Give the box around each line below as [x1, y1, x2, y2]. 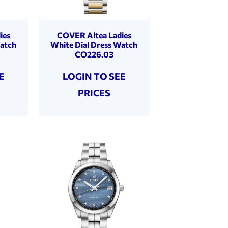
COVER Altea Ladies [56, 30, 131, 40]
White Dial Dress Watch [50, 39, 138, 49]
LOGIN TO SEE [62, 70, 126, 82]
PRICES [77, 87, 110, 98]
